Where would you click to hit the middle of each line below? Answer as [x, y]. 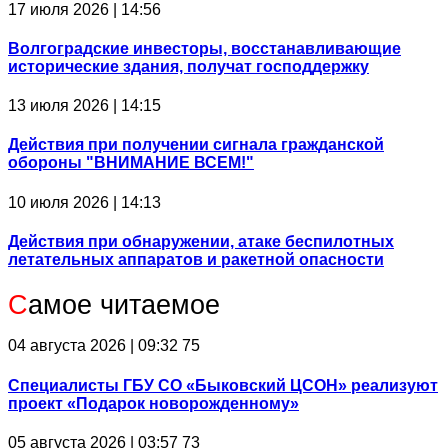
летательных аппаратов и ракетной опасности [196, 259]
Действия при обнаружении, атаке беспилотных [201, 241]
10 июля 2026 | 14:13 [84, 202]
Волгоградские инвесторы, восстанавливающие [204, 48]
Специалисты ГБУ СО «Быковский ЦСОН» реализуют [223, 385]
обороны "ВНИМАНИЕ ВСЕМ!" [131, 163]
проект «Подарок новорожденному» [153, 403]
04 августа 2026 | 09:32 [93, 346]
